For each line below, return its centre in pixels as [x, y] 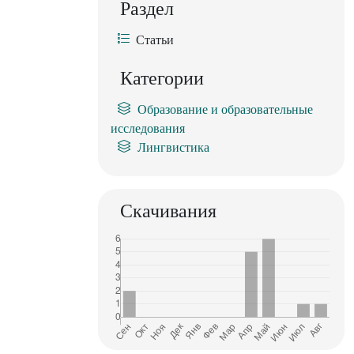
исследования [148, 129]
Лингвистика [173, 148]
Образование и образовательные [225, 110]
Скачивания [168, 211]
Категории [162, 79]
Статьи [155, 40]
